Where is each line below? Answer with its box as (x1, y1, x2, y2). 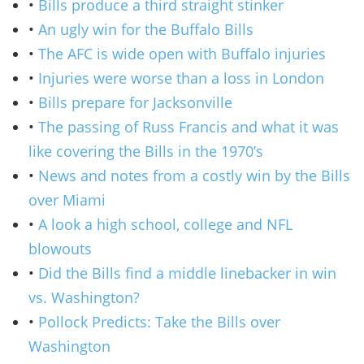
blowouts (28, 238, 92, 258)
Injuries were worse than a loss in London (38, 67, 324, 88)
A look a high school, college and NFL (38, 214, 292, 234)
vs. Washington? (28, 287, 140, 307)
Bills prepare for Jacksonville (38, 92, 232, 112)
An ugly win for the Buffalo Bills (38, 19, 253, 39)
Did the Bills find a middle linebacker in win (38, 262, 336, 283)
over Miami (28, 189, 106, 210)
